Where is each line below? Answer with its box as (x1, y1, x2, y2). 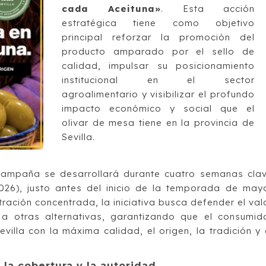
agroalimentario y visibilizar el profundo (61, 88, 255, 100)
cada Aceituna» (61, 2, 161, 14)
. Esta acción (161, 2, 255, 14)
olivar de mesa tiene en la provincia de (61, 116, 255, 128)
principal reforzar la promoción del (61, 31, 255, 43)
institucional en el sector (61, 74, 255, 85)
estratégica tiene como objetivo (61, 17, 255, 28)
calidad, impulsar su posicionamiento (61, 59, 255, 71)
